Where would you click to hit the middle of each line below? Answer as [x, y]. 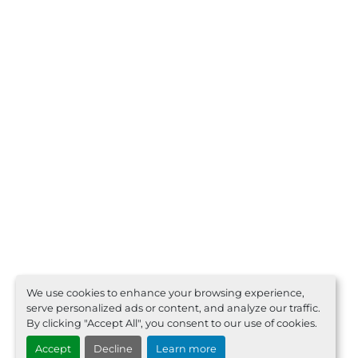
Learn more [186, 349]
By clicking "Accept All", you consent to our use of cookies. [171, 323]
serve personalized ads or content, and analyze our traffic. [173, 308]
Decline [113, 349]
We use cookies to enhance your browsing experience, [165, 292]
